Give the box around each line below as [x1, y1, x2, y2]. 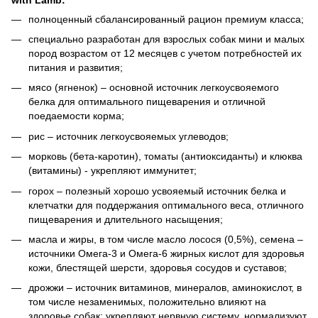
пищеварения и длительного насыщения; [28, 213, 223, 225]
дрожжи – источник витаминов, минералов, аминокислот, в [28, 282, 302, 294]
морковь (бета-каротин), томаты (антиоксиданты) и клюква [28, 150, 302, 163]
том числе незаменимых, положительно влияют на [28, 296, 266, 308]
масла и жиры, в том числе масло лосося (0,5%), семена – [28, 233, 303, 245]
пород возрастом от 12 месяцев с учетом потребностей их [28, 47, 302, 59]
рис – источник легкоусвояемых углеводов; [28, 130, 229, 142]
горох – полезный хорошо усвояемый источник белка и [28, 185, 286, 197]
